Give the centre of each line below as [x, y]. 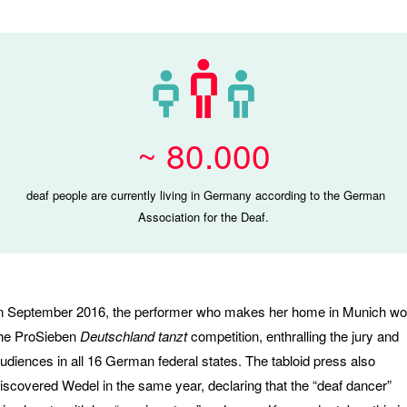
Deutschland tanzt [132, 335]
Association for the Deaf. [203, 216]
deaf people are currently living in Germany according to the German [203, 194]
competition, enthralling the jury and [293, 335]
